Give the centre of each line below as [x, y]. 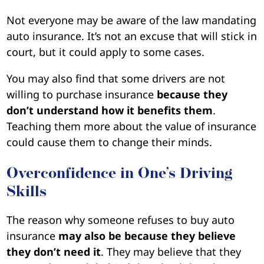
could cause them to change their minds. [110, 142]
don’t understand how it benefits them [110, 110]
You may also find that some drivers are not [116, 78]
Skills [27, 192]
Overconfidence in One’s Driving [120, 174]
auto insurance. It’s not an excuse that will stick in [132, 36]
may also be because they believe [147, 235]
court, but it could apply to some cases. [106, 52]
